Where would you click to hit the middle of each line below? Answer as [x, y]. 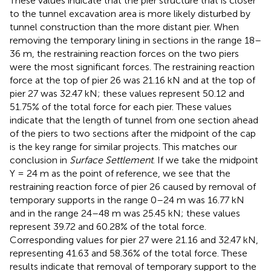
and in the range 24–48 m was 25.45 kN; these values [125, 213]
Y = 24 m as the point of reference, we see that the [120, 173]
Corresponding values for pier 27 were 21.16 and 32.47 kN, [134, 240]
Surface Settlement [111, 160]
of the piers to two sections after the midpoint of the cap [133, 133]
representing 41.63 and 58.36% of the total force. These [129, 253]
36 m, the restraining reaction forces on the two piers [124, 53]
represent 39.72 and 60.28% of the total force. [108, 226]
